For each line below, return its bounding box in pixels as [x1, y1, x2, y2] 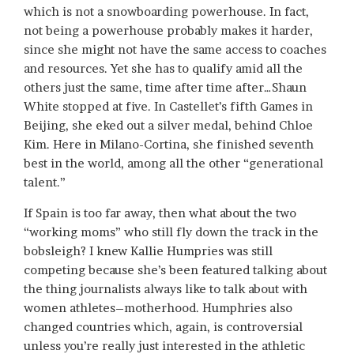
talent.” [24, 174, 66, 190]
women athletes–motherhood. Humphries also [24, 299, 292, 315]
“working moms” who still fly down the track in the [24, 224, 318, 239]
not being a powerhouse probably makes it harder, [24, 22, 313, 38]
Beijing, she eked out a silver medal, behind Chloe [24, 117, 313, 133]
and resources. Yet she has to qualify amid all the [24, 60, 303, 76]
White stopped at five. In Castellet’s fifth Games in [24, 98, 313, 114]
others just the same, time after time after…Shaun [24, 79, 307, 95]
